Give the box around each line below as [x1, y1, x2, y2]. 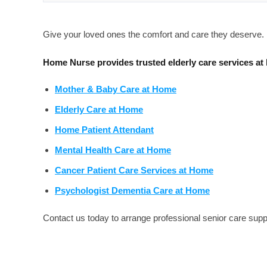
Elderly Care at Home [55, 104, 143, 114]
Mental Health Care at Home [55, 145, 171, 155]
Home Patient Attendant [55, 125, 154, 135]
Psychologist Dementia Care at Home [55, 185, 210, 195]
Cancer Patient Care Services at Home [55, 165, 213, 175]
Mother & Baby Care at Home [55, 84, 176, 94]
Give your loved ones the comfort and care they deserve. [43, 29, 264, 39]
